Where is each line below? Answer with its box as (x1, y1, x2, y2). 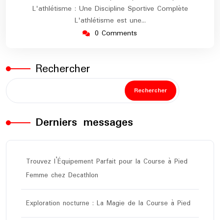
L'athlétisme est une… (74, 14, 146, 27)
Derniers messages (35, 113, 133, 132)
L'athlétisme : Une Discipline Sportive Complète (32, 2, 188, 15)
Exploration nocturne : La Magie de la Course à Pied (26, 197, 191, 209)
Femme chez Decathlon (26, 169, 98, 181)
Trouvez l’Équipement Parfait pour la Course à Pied (26, 156, 188, 167)
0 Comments (94, 27, 137, 39)
